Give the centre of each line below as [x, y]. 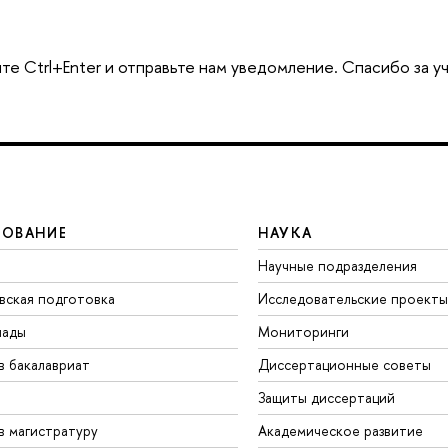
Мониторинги [303, 332]
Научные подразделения [337, 266]
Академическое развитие [340, 431]
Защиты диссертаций [326, 398]
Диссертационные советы [344, 365]
